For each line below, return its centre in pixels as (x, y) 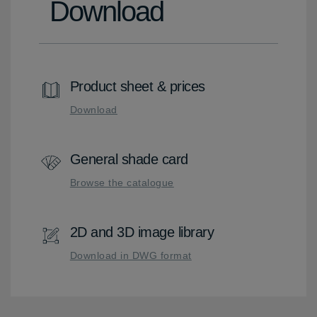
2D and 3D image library (142, 232)
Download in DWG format (131, 255)
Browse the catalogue (122, 182)
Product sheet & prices (137, 86)
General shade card (129, 159)
